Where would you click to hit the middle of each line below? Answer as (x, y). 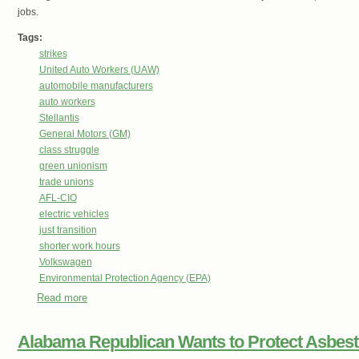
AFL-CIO (58, 198)
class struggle (69, 150)
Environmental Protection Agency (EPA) (125, 278)
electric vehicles (74, 214)
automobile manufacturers (96, 86)
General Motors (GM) (85, 134)
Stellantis (59, 118)
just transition (68, 230)
